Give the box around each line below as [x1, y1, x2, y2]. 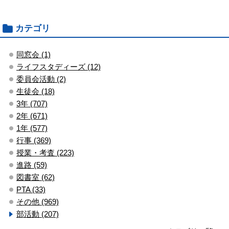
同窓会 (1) [16, 50, 51, 59]
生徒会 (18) [16, 87, 55, 96]
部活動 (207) [16, 210, 59, 219]
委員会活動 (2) [16, 75, 66, 84]
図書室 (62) [16, 173, 55, 182]
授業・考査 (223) [16, 148, 74, 157]
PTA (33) [16, 185, 45, 194]
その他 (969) [16, 197, 59, 207]
